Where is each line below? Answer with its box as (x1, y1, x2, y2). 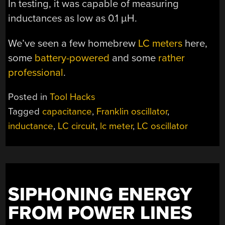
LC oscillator (137, 121, 188, 132)
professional (8, 66, 64, 79)
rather (158, 51, 185, 64)
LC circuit (58, 121, 96, 132)
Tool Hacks (50, 91, 96, 103)
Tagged (8, 106, 43, 118)
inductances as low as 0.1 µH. (8, 12, 138, 25)
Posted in (8, 91, 50, 103)
